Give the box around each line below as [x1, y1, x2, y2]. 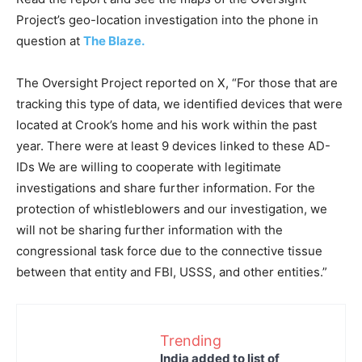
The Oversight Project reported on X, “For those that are [16, 75, 338, 90]
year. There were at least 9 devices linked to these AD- [16, 138, 330, 154]
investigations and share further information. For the [16, 180, 315, 196]
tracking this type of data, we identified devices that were [16, 96, 343, 112]
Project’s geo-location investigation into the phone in [16, 12, 318, 27]
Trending [160, 331, 221, 349]
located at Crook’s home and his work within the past [16, 117, 317, 133]
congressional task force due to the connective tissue [16, 243, 322, 259]
